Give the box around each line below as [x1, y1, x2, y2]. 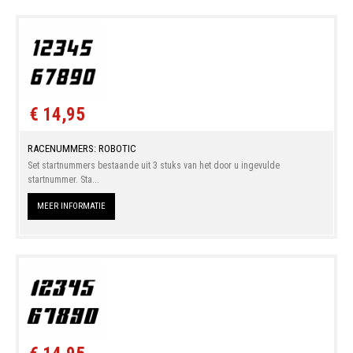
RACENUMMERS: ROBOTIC [27, 142, 136, 154]
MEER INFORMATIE [36, 200, 106, 211]
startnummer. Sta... [27, 173, 99, 185]
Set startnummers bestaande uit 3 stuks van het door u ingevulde [27, 159, 280, 171]
